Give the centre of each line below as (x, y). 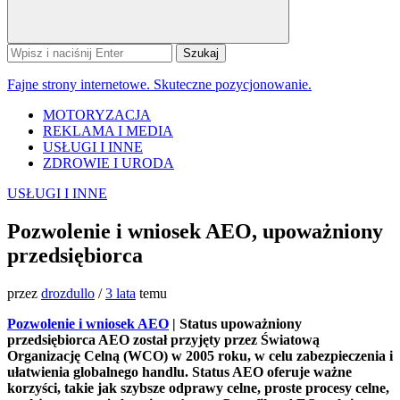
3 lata (121, 293)
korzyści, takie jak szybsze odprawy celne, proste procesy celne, (198, 387)
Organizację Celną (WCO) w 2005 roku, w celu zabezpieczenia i (200, 355)
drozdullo (68, 293)
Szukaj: (27, 50)
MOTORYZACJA (97, 115)
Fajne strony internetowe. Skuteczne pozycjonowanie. (159, 84)
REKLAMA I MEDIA (108, 131)
